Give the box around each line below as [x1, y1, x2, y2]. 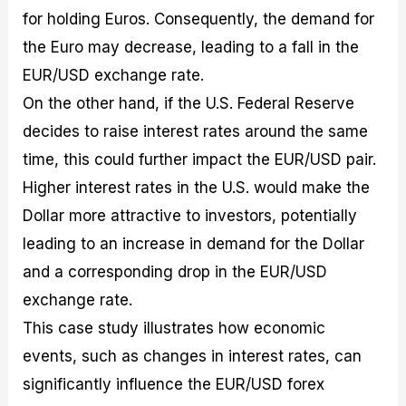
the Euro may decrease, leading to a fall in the [23, 37, 360, 56]
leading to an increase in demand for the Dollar [23, 234, 365, 253]
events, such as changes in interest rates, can [23, 346, 362, 365]
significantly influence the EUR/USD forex [23, 374, 325, 393]
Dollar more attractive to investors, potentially [23, 206, 358, 225]
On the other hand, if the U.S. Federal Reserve [23, 93, 355, 112]
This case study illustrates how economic [23, 318, 326, 337]
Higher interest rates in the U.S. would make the [23, 178, 371, 197]
